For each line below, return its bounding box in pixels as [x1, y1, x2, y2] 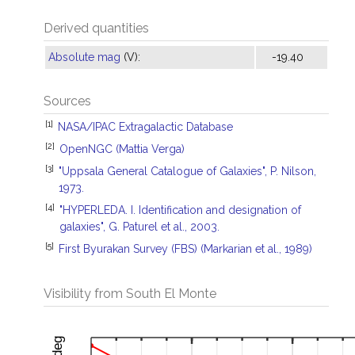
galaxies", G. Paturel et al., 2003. [59, 220, 219, 233]
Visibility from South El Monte [44, 286, 216, 301]
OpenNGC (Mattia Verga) [59, 143, 185, 155]
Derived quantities [44, 21, 149, 36]
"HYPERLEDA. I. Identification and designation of [59, 204, 301, 216]
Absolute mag [48, 51, 120, 63]
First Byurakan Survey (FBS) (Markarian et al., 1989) [59, 242, 312, 255]
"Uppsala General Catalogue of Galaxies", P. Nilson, [59, 165, 316, 177]
